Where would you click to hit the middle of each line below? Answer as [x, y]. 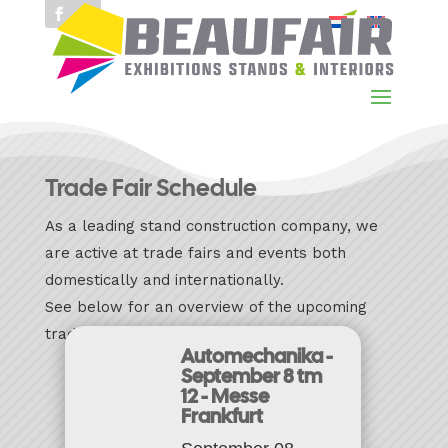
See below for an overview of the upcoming [205, 306]
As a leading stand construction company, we [211, 225]
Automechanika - [256, 355]
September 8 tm [251, 375]
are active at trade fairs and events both [195, 252]
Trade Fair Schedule [150, 187]
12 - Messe [224, 395]
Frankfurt [221, 415]
